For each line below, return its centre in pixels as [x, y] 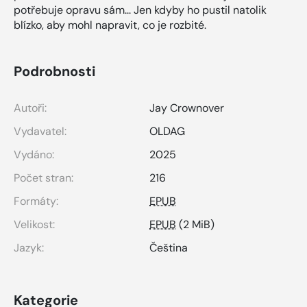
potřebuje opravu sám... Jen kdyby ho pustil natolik [140, 10]
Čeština [169, 247]
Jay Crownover [187, 108]
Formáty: [36, 201]
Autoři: [30, 108]
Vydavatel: [40, 131]
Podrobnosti [54, 71]
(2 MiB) [195, 224]
